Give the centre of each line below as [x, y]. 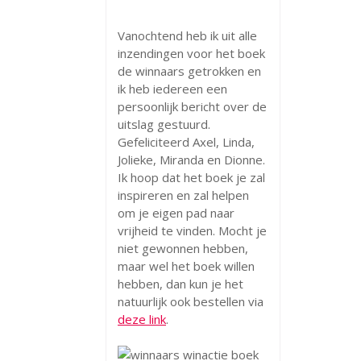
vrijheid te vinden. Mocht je [192, 230]
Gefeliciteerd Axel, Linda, [186, 141]
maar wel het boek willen [186, 266]
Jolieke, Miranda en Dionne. [191, 159]
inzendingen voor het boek [191, 53]
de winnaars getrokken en [189, 71]
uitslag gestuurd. [164, 124]
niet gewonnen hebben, [183, 248]
